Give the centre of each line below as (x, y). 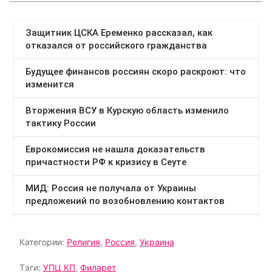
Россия (120, 242)
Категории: (43, 242)
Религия (83, 242)
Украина (157, 242)
